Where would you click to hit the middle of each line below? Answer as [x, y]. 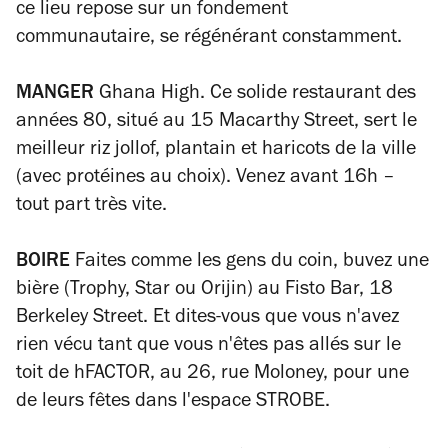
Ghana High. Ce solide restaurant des [255, 94]
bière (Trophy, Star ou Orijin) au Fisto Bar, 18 [204, 290]
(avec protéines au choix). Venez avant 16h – [205, 178]
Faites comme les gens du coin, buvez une [249, 262]
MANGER [55, 94]
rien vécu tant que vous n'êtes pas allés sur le [208, 346]
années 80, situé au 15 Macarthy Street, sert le [216, 122]
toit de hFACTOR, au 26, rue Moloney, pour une [212, 374]
